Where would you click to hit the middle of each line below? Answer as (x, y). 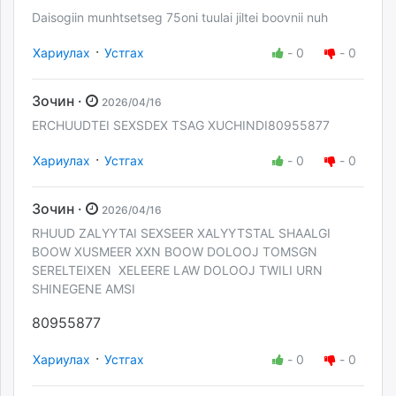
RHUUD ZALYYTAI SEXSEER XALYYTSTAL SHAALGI (181, 232)
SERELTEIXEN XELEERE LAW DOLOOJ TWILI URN (177, 270)
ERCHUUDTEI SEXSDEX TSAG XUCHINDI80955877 (181, 125)
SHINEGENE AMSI (84, 288)
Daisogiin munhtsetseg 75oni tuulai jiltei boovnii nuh (182, 17)
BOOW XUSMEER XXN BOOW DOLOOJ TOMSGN (175, 251)
